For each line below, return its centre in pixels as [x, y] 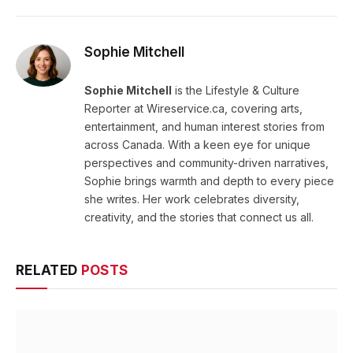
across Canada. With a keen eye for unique [197, 145]
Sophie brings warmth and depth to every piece [209, 181]
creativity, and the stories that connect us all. [199, 217]
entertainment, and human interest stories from [204, 127]
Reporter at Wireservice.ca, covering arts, [193, 109]
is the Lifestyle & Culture [236, 91]
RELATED [48, 271]
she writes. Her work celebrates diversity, [192, 199]
